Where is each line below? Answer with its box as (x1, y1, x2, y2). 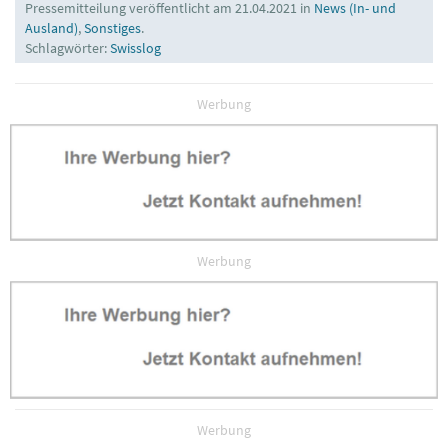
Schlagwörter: (25, 38, 110, 57)
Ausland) (25, 18, 78, 37)
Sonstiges (84, 18, 141, 37)
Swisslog (110, 38, 161, 57)
